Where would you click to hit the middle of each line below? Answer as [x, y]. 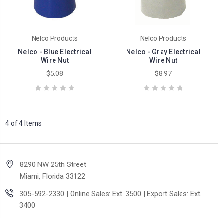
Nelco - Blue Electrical [55, 52]
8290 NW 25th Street [53, 165]
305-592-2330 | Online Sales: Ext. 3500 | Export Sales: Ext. [111, 194]
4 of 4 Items [24, 123]
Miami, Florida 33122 [53, 176]
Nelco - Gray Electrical [163, 52]
